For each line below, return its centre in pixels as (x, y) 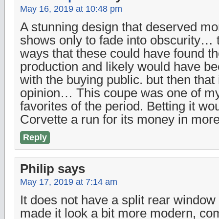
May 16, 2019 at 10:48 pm (71, 9)
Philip (37, 168)
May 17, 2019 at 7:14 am (69, 182)
